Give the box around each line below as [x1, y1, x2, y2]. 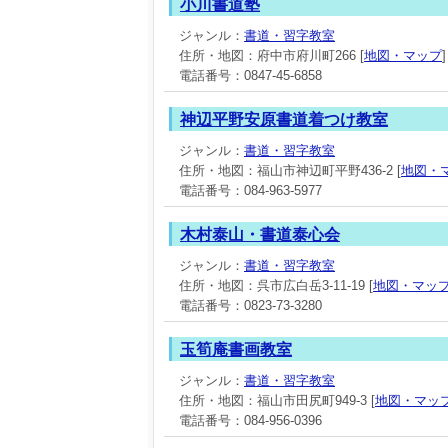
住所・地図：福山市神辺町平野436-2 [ [179, 163, 401, 178]
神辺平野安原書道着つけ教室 [180, 111, 388, 128]
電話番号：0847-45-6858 [179, 68, 322, 83]
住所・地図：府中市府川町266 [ [179, 48, 364, 63]
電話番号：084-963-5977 [179, 183, 322, 198]
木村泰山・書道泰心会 [180, 226, 340, 243]
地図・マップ [364, 48, 442, 63]
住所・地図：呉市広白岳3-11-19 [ [179, 278, 373, 293]
